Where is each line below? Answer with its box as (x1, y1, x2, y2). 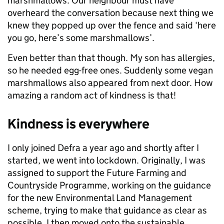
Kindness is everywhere (7, 115, 149, 132)
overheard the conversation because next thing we (7, 7, 213, 19)
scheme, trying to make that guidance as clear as (7, 204, 207, 216)
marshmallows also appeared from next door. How (7, 77, 213, 89)
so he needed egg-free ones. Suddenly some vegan (7, 64, 213, 76)
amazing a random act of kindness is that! (7, 89, 176, 101)
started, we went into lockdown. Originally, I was (7, 154, 205, 166)
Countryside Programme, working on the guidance (7, 179, 211, 191)
